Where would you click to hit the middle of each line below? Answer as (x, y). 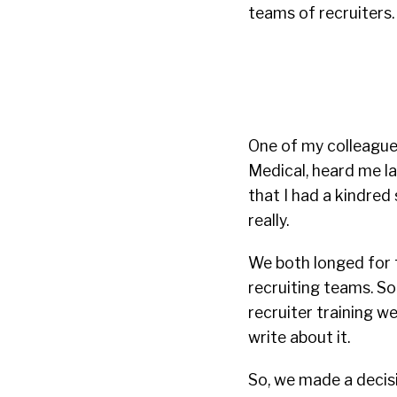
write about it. (299, 337)
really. (269, 220)
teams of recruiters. (321, 12)
